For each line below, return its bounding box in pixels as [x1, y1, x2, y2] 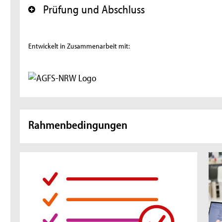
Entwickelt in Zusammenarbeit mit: [28, 41, 130, 51]
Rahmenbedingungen [28, 117, 128, 132]
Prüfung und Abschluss [43, 1, 145, 16]
